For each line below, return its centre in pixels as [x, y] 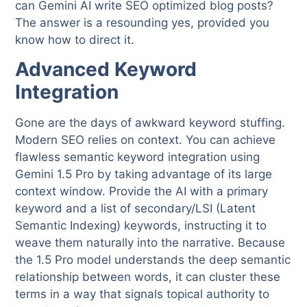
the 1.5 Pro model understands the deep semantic [153, 260]
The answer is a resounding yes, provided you [143, 22]
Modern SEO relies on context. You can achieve [146, 140]
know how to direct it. [75, 39]
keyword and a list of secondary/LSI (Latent [136, 209]
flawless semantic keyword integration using [138, 157]
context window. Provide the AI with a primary [142, 192]
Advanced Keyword [106, 70]
